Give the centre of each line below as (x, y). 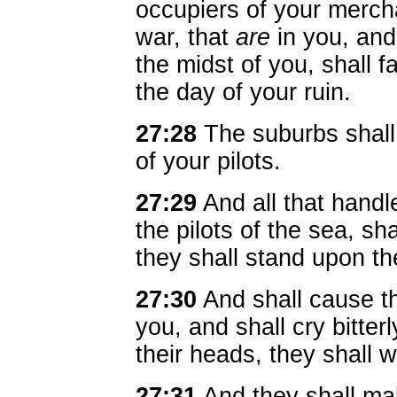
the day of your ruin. (243, 92)
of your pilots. (208, 161)
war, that (186, 37)
